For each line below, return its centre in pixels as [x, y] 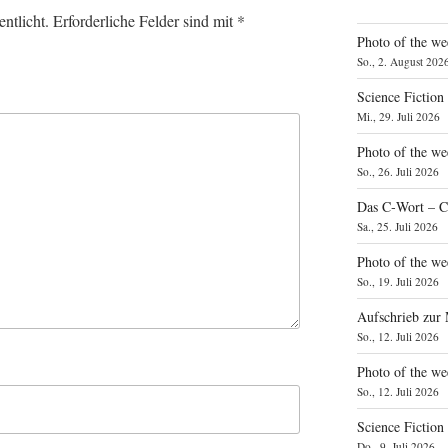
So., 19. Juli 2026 [398, 282]
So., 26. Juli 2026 [398, 172]
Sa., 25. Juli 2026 [398, 227]
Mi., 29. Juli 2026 [399, 117]
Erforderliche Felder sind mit [145, 21]
